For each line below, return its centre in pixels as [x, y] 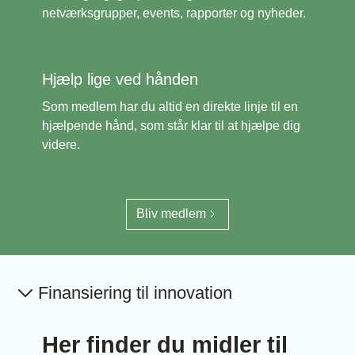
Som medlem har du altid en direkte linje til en [170, 106]
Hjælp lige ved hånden [120, 79]
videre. [61, 144]
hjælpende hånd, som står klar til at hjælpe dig [172, 125]
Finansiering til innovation [135, 292]
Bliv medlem [171, 214]
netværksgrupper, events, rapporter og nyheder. [174, 13]
